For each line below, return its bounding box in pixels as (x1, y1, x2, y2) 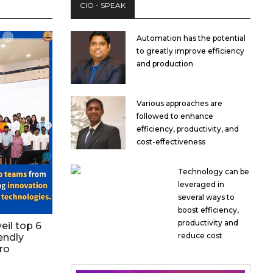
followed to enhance (136, 111, 213, 121)
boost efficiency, (178, 205, 239, 214)
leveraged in (178, 179, 225, 189)
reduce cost (178, 230, 223, 240)
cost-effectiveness (136, 136, 205, 146)
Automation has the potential (136, 34, 246, 43)
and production (136, 59, 193, 68)
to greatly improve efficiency (136, 46, 244, 55)
